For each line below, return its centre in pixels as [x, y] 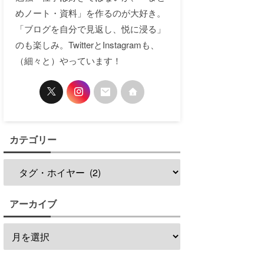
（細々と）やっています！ [68, 60]
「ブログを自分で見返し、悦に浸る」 [90, 28]
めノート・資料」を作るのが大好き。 [90, 12]
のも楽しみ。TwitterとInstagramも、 [87, 44]
